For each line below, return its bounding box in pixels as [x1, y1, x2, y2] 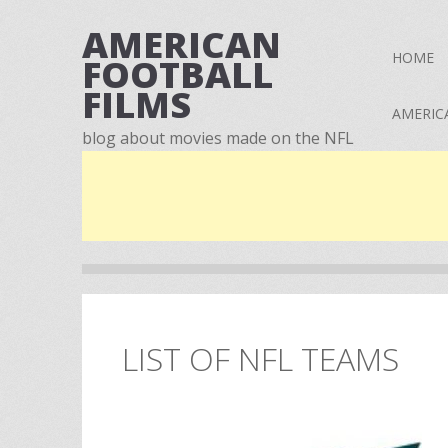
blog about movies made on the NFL [82, 127, 354, 149]
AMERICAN [82, 20, 281, 69]
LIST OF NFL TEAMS [122, 337, 399, 380]
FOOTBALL [82, 50, 273, 99]
